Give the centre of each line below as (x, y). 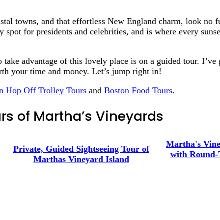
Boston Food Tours (138, 90)
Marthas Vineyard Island (81, 159)
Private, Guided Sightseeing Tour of (81, 149)
